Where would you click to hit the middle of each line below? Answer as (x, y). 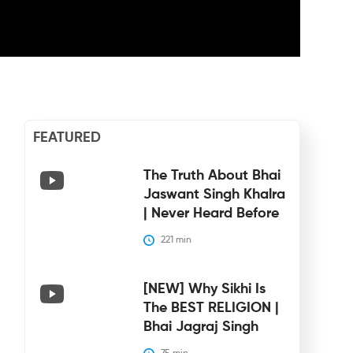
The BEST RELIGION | (211, 308)
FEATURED (67, 137)
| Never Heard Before (211, 213)
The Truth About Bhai (212, 175)
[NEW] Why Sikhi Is (204, 289)
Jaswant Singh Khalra (214, 194)
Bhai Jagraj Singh (201, 327)
